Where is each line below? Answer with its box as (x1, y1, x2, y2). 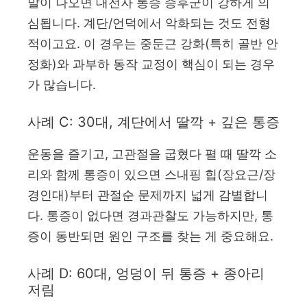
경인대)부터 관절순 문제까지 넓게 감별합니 (27, 187, 268, 202)
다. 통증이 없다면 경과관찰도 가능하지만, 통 (27, 208, 273, 223)
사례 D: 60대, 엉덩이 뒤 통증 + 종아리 (27, 265, 265, 282)
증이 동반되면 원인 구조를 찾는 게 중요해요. (27, 228, 273, 243)
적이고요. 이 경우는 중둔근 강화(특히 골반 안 (27, 36, 278, 51)
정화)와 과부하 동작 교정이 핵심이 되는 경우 (27, 56, 275, 71)
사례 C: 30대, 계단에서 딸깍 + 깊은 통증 (27, 113, 280, 130)
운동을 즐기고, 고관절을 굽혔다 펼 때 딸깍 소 (27, 146, 277, 161)
